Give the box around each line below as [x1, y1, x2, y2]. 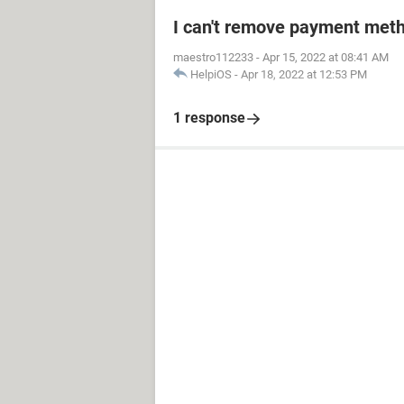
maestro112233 [173, 50, 253, 64]
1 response [173, 109, 245, 126]
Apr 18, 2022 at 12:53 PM [241, 68, 367, 81]
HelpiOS [190, 68, 232, 81]
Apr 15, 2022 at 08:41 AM [262, 50, 389, 64]
